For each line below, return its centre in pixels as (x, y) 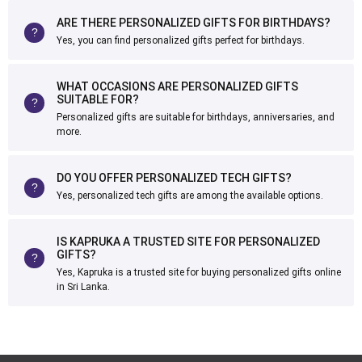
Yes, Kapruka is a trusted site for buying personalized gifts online (199, 272)
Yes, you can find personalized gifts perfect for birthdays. (181, 40)
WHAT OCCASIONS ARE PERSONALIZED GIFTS (177, 86)
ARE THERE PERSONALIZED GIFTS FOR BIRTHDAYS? (194, 23)
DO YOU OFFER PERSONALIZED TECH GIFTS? (174, 178)
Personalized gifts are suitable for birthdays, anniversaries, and (196, 117)
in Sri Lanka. (83, 287)
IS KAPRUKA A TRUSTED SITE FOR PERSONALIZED (188, 242)
